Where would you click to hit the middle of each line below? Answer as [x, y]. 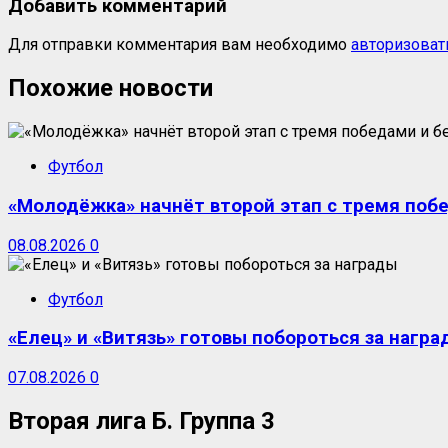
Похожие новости [110, 88]
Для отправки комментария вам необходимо [179, 45]
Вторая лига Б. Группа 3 [141, 421]
